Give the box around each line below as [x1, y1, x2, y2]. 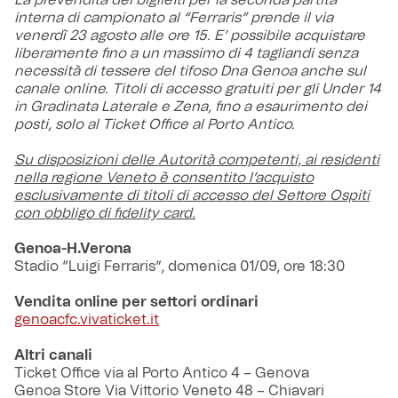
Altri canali [14, 348, 92, 362]
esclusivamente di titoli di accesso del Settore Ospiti [14, 188, 370, 203]
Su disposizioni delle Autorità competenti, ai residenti [14, 153, 379, 167]
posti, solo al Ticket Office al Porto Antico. [14, 117, 295, 131]
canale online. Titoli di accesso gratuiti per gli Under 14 [14, 82, 381, 96]
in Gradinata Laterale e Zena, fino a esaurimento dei [14, 99, 367, 114]
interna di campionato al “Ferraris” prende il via [14, 11, 333, 25]
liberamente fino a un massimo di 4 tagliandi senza [14, 46, 358, 60]
